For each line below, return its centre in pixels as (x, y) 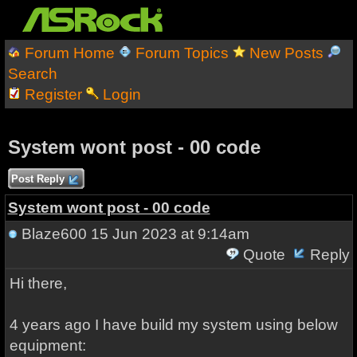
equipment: (47, 345)
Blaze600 (54, 234)
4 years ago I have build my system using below (173, 325)
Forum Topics (182, 53)
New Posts (286, 53)
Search (32, 74)
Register (53, 94)
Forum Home (69, 53)
